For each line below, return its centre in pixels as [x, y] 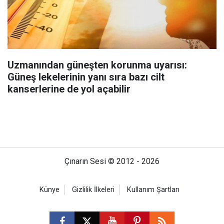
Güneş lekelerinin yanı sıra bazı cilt [86, 77]
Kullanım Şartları [153, 189]
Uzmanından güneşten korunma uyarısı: [97, 65]
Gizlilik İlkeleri [93, 189]
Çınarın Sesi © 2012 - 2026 [112, 161]
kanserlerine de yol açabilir [69, 89]
